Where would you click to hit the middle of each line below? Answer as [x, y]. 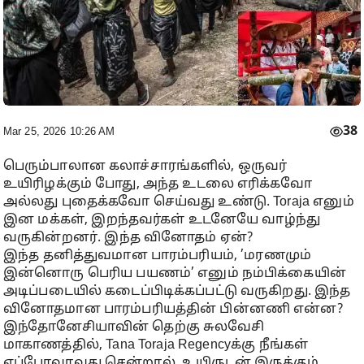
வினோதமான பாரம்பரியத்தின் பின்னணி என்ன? [173, 310]
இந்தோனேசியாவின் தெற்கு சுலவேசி [134, 328]
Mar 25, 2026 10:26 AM [59, 132]
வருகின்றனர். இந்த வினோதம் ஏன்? [128, 238]
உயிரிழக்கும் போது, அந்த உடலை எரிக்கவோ [158, 185]
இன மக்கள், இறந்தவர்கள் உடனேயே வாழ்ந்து [162, 221]
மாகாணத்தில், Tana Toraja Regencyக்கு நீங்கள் [156, 346]
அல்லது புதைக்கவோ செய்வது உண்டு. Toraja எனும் [179, 203]
